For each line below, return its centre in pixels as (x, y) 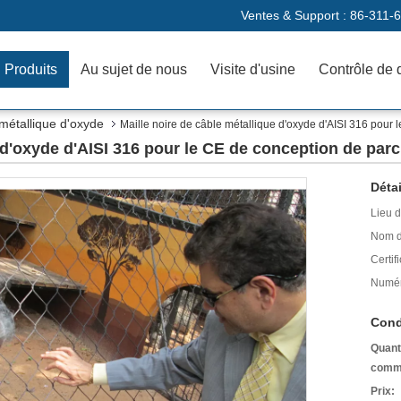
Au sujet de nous (134, 69)
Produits (31, 69)
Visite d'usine (253, 69)
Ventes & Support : (295, 15)
